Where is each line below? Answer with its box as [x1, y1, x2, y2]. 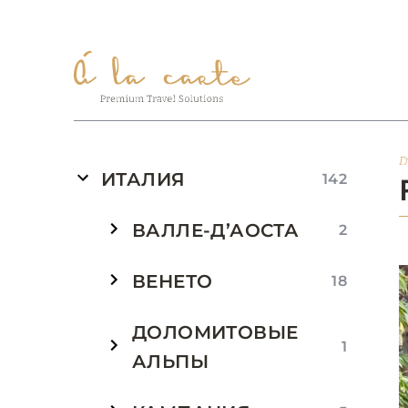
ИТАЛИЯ [101, 168, 186, 190]
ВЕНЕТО [132, 270, 213, 292]
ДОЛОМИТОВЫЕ [132, 321, 299, 343]
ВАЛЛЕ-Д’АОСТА [132, 219, 300, 241]
